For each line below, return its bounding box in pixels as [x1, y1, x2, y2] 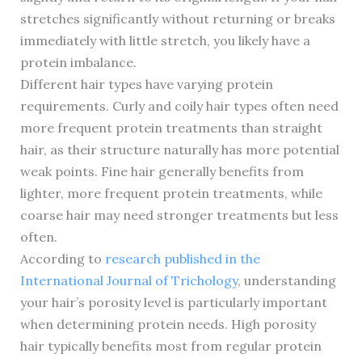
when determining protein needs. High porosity [19, 315, 316, 332]
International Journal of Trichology [19, 271, 238, 288]
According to [19, 250, 105, 267]
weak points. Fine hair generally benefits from [19, 162, 304, 179]
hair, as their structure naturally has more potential [19, 141, 339, 158]
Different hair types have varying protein [19, 75, 273, 92]
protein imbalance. [19, 53, 137, 70]
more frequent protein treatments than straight [19, 119, 322, 136]
